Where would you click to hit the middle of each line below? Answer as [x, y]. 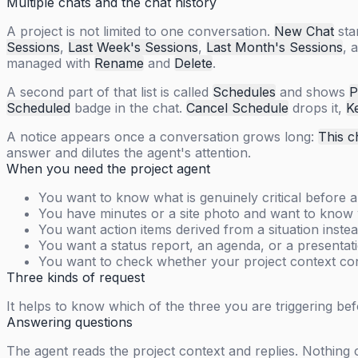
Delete [193, 64]
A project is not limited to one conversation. [140, 32]
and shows [312, 92]
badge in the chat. [128, 108]
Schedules [244, 92]
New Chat [304, 32]
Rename [119, 64]
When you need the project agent [108, 169]
